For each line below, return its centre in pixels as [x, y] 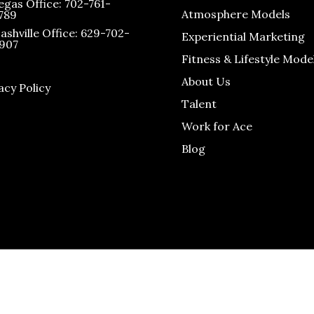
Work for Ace [217, 127]
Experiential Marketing [243, 37]
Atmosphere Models [236, 14]
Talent [199, 104]
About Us [206, 82]
